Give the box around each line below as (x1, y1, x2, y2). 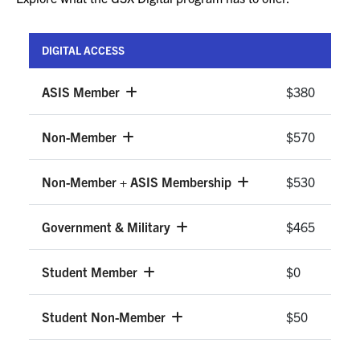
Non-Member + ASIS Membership (42, 174, 235, 190)
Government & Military (42, 219, 174, 235)
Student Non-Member (42, 309, 169, 325)
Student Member (42, 264, 141, 280)
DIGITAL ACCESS (42, 43, 125, 58)
